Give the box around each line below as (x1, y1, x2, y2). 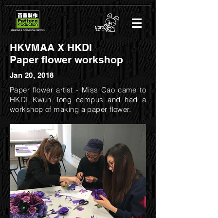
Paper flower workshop (10, 54, 123, 66)
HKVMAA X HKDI (10, 41, 92, 54)
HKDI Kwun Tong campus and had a (10, 95, 146, 104)
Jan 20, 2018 (10, 71, 54, 79)
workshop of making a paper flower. (10, 105, 131, 114)
